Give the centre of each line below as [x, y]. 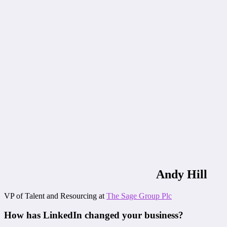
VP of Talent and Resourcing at [55, 196]
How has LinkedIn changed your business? [94, 215]
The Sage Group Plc [139, 196]
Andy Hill [182, 174]
